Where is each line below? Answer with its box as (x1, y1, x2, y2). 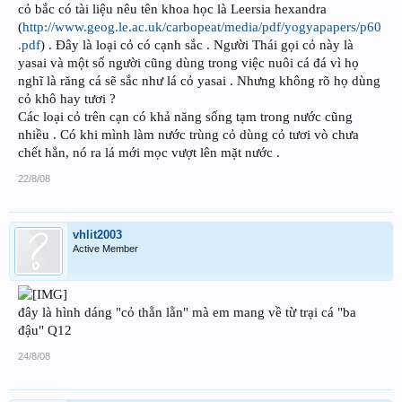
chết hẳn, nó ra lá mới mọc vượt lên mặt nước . (18, 144, 280, 160)
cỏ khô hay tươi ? (18, 91, 116, 106)
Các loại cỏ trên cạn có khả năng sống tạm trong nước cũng (18, 109, 353, 124)
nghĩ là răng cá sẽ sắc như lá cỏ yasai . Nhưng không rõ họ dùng (18, 73, 380, 88)
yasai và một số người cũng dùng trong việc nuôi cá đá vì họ (18, 55, 359, 70)
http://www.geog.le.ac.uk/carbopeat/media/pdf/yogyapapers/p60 (22, 19, 381, 34)
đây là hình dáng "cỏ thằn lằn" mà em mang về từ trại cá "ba (18, 304, 356, 319)
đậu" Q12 (18, 322, 72, 337)
